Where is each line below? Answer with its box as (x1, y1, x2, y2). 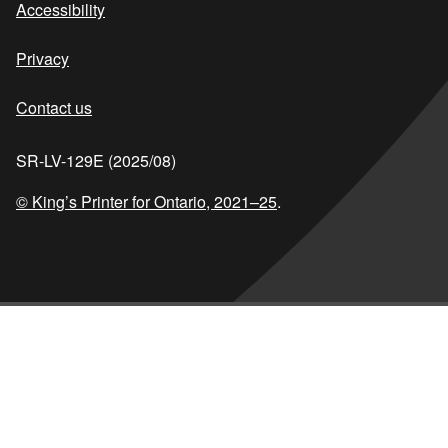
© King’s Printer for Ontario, (16, 190, 214, 213)
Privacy (16, 47, 69, 70)
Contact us (16, 96, 92, 119)
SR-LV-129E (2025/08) (16, 149, 176, 172)
